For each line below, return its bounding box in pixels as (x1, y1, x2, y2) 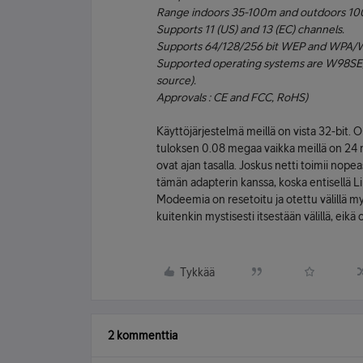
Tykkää (180, 266, 215, 279)
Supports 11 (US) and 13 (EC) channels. (156, 23, 344, 36)
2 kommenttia (108, 329, 177, 342)
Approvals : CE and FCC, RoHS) (156, 91, 308, 104)
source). (156, 74, 196, 87)
